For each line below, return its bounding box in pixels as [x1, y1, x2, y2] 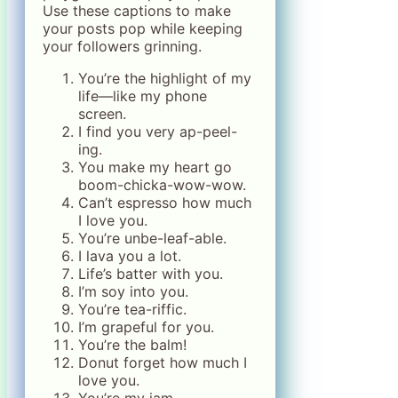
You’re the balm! [78, 336, 187, 354]
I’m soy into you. [78, 283, 188, 301]
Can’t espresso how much [78, 194, 251, 212]
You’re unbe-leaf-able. [78, 229, 227, 248]
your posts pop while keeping [43, 20, 243, 38]
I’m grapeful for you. [78, 318, 214, 337]
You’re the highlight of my [78, 69, 251, 88]
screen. [78, 105, 126, 123]
